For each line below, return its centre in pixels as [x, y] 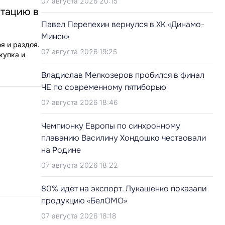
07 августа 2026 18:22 [80, 165]
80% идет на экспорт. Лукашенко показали [124, 189]
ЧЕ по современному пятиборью [104, 87]
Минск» [55, 36]
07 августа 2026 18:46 [79, 102]
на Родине [61, 150]
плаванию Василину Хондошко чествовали [124, 138]
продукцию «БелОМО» [84, 201]
